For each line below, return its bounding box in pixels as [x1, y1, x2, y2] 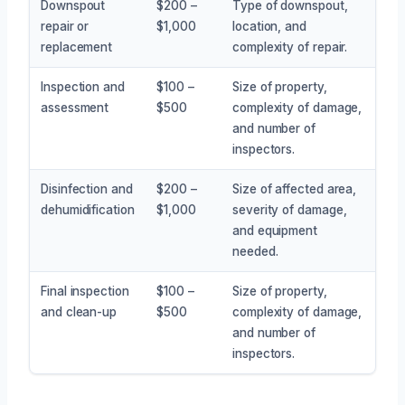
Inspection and [41, 79, 125, 94]
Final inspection [41, 283, 129, 298]
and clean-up [41, 304, 118, 319]
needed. [232, 243, 278, 259]
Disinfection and [41, 181, 133, 196]
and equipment [232, 222, 317, 238]
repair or [41, 18, 89, 33]
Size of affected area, [232, 181, 357, 196]
